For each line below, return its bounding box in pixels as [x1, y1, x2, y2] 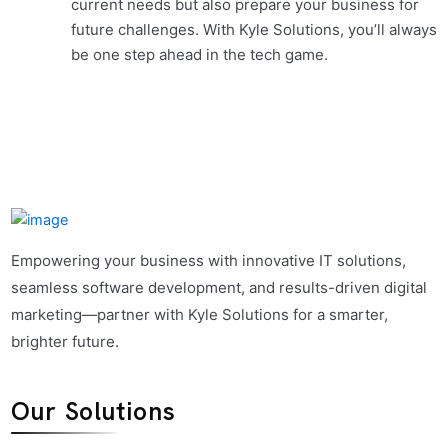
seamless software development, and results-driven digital [10, 277, 427, 297]
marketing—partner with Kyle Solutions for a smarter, [10, 304, 388, 324]
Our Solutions [10, 394, 176, 428]
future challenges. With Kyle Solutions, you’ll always [70, 19, 437, 39]
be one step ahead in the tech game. [70, 44, 328, 64]
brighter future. [10, 331, 119, 351]
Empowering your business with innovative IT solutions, [10, 250, 406, 270]
